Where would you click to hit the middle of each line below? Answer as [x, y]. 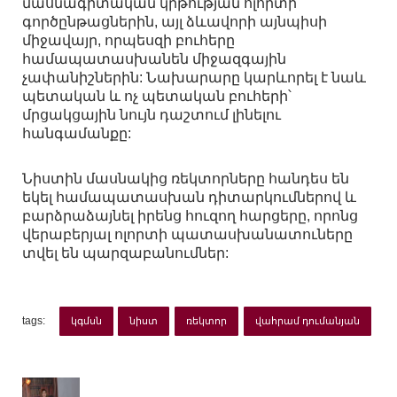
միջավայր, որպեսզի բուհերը [128, 41]
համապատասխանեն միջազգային [154, 59]
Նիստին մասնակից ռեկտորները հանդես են [186, 179]
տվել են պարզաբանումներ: [125, 253]
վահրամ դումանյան [308, 321]
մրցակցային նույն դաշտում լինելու [152, 115]
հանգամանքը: [77, 134]
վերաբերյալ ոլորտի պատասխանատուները [187, 235]
